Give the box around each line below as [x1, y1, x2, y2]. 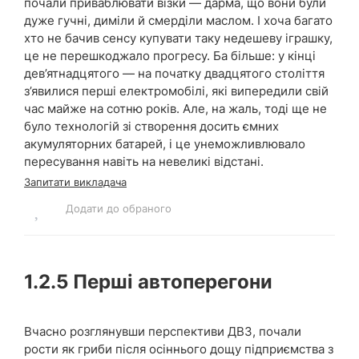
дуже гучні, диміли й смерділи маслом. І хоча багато [24, 12, 333, 28]
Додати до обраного [66, 201, 171, 215]
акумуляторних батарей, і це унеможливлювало [24, 135, 305, 151]
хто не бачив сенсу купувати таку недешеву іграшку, [24, 30, 333, 46]
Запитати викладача [24, 175, 127, 188]
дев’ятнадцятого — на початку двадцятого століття [24, 65, 325, 81]
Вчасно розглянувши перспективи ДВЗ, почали [24, 323, 301, 339]
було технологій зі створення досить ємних [24, 118, 279, 134]
